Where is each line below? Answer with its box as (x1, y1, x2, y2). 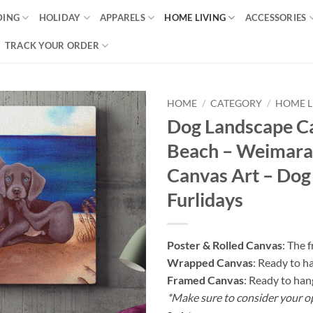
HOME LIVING (164, 12, 226, 23)
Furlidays (167, 187, 243, 211)
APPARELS (99, 12, 145, 23)
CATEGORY (210, 98, 263, 109)
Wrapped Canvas (167, 255, 253, 269)
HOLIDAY (38, 12, 81, 23)
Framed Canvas (167, 272, 244, 286)
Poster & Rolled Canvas (167, 238, 282, 252)
